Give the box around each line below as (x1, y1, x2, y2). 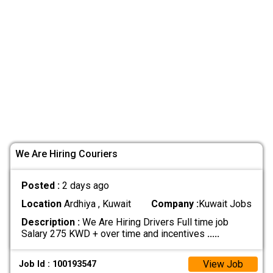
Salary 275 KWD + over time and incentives (21, 228, 207, 240)
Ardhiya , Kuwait (61, 198, 131, 210)
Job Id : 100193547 (19, 258, 97, 269)
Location (21, 198, 62, 210)
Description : (21, 216, 80, 229)
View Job (203, 258, 243, 270)
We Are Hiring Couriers (15, 147, 118, 160)
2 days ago (62, 180, 109, 192)
